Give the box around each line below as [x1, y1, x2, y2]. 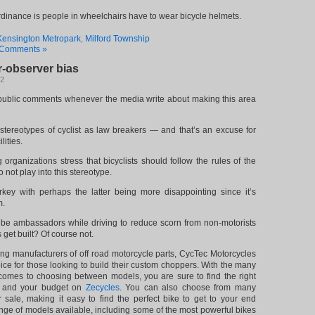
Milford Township [85, 34, 150, 44]
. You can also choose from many [119, 283, 257, 292]
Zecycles [85, 283, 120, 292]
